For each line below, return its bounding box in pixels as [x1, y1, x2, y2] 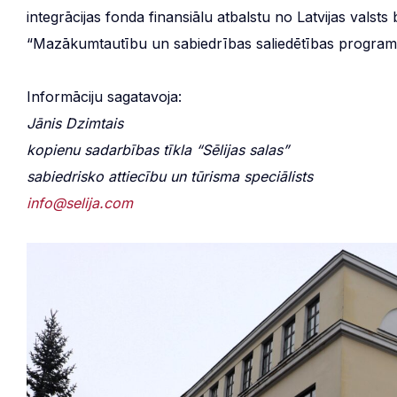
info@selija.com [27, 194, 133, 212]
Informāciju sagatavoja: [27, 88, 182, 105]
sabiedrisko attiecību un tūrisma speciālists [27, 167, 313, 185]
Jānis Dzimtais [27, 114, 123, 132]
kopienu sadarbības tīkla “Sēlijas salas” [27, 141, 289, 159]
